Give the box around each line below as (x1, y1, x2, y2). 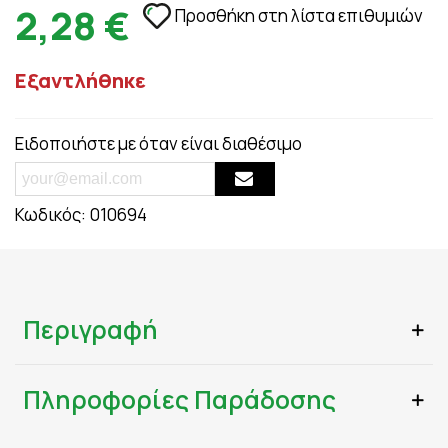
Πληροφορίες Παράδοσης (23, 382, 336, 417)
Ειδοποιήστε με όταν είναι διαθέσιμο (15, 132, 302, 155)
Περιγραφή (23, 312, 158, 347)
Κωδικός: (15, 203, 86, 226)
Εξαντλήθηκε (15, 67, 146, 94)
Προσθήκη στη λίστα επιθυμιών (175, 4, 423, 27)
